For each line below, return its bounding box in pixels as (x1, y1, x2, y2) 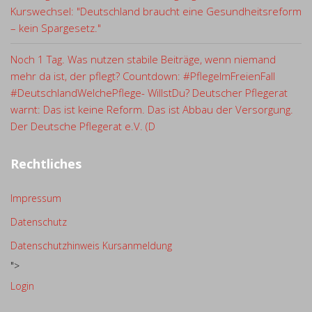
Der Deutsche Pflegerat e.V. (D (10, 119, 155, 134)
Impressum (10, 192, 61, 205)
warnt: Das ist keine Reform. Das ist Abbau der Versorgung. (10, 102, 293, 117)
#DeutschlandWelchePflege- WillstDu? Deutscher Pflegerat (10, 86, 288, 100)
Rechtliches (10, 155, 81, 173)
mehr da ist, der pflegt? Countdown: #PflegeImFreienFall (10, 69, 275, 84)
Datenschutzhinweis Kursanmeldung (10, 239, 172, 253)
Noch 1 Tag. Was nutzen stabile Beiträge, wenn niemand (10, 52, 276, 67)
